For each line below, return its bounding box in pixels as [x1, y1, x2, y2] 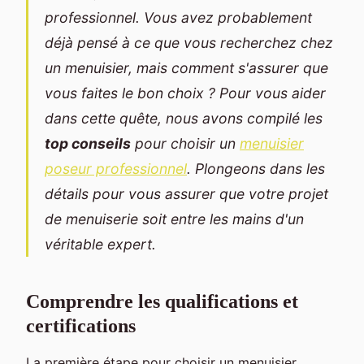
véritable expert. [45, 235, 156, 253]
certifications [26, 314, 136, 336]
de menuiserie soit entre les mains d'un [45, 210, 304, 227]
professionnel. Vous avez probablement [45, 8, 312, 26]
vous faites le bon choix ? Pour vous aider [45, 84, 326, 102]
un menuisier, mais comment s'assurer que [45, 58, 328, 76]
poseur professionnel [45, 159, 187, 177]
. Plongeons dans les [187, 159, 325, 177]
